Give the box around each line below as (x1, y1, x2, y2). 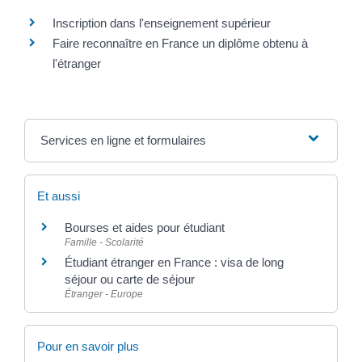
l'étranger (53, 57, 101, 70)
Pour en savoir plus (37, 339, 139, 354)
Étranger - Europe (65, 288, 143, 300)
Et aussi (37, 189, 80, 203)
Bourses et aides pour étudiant (65, 221, 225, 234)
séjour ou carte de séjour (65, 272, 195, 286)
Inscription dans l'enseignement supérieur (53, 16, 271, 30)
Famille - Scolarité (65, 237, 144, 248)
